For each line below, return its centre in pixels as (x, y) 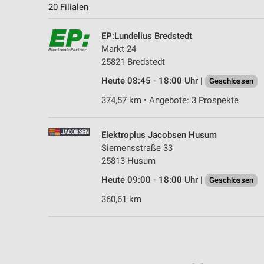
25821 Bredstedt (133, 62)
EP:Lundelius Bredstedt (147, 36)
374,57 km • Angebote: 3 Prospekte (170, 100)
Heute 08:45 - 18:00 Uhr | (153, 81)
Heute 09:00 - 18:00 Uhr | (153, 180)
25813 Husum (128, 161)
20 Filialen (68, 7)
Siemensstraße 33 (137, 148)
